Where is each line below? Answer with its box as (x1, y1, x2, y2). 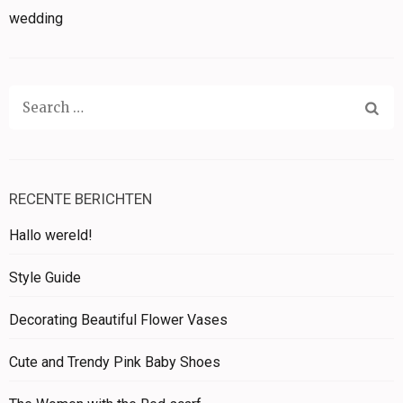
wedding (9, 10, 63, 28)
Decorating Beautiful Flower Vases (9, 311, 228, 329)
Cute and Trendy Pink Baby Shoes (9, 354, 220, 372)
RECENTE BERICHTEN (9, 190, 152, 209)
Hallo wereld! (9, 227, 93, 245)
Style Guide (9, 269, 81, 287)
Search (22, 98, 68, 116)
